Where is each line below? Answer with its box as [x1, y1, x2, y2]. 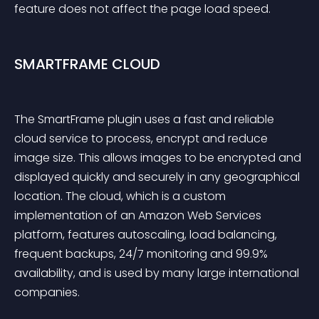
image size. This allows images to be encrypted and [14, 150, 304, 166]
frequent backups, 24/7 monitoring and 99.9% [14, 246, 271, 262]
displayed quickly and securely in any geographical [14, 169, 303, 185]
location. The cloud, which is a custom [14, 188, 229, 204]
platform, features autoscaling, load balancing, [14, 226, 280, 243]
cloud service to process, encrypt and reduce [14, 130, 271, 147]
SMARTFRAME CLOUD [14, 54, 160, 74]
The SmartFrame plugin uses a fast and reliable [14, 111, 277, 127]
